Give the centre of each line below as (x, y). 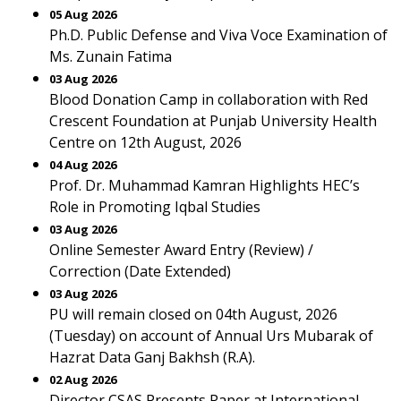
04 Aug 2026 (83, 165)
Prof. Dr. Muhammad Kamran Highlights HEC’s (205, 185)
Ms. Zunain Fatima (111, 56)
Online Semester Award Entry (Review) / (181, 250)
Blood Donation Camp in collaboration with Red (209, 99)
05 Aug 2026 (83, 14)
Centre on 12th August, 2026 (145, 142)
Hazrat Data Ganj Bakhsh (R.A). (152, 357)
